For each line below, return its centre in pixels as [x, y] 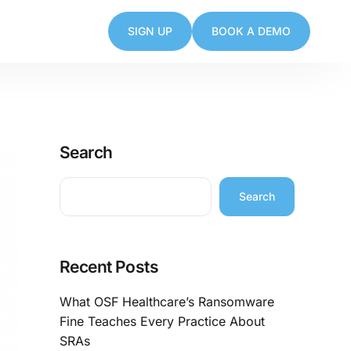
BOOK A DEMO [251, 31]
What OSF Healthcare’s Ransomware [167, 301]
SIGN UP [150, 31]
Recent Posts [109, 267]
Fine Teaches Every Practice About [162, 321]
